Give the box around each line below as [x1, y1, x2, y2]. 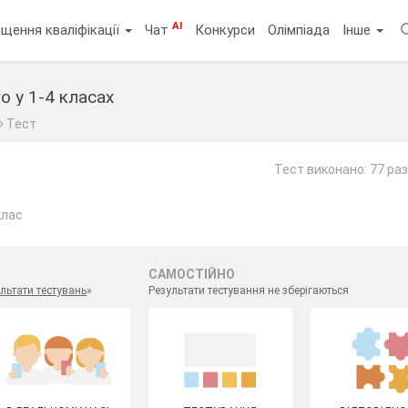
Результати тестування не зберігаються [148, 284, 349, 297]
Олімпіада [268, 21, 331, 38]
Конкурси [195, 21, 256, 38]
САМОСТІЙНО [148, 267, 235, 281]
